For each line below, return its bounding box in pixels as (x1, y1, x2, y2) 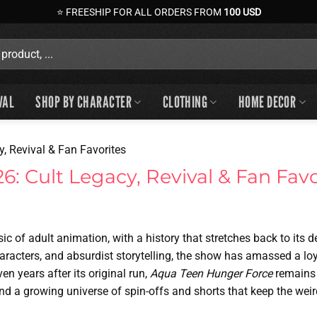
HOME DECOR (238, 92, 296, 111)
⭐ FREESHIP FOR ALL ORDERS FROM (56, 6, 224, 18)
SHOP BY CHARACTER (35, 92, 132, 111)
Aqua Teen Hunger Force (150, 267, 272, 280)
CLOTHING (162, 92, 208, 111)
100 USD (223, 6, 261, 18)
